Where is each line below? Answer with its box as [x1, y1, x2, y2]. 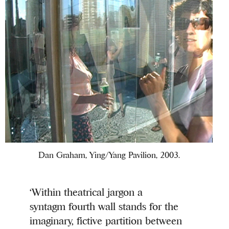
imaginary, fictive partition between [30, 215, 182, 227]
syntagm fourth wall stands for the [30, 200, 179, 213]
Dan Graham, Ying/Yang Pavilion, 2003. [38, 150, 180, 160]
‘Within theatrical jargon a [30, 186, 143, 198]
